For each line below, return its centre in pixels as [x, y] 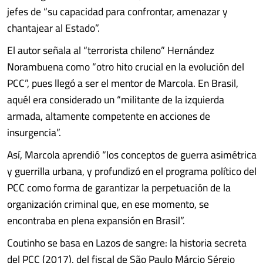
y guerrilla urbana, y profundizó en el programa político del [132, 171]
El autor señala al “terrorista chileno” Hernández [111, 50]
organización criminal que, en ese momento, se [108, 204]
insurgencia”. [34, 132]
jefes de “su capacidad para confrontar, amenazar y [117, 11]
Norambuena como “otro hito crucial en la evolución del [126, 67]
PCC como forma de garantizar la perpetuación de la [119, 188]
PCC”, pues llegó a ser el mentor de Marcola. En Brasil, [123, 83]
